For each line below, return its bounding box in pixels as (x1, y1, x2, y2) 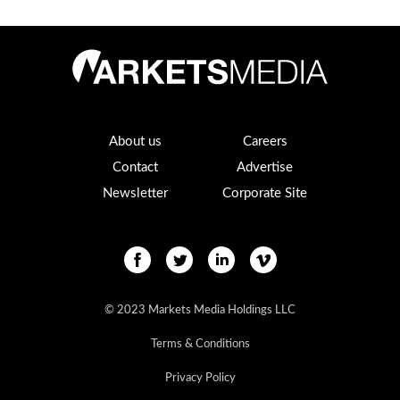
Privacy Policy (164, 372, 236, 385)
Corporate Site (222, 186, 307, 200)
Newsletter (103, 186, 168, 200)
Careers (242, 134, 287, 148)
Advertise (237, 160, 293, 174)
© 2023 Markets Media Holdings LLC (104, 304, 296, 317)
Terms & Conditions (150, 338, 250, 351)
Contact (112, 160, 158, 174)
